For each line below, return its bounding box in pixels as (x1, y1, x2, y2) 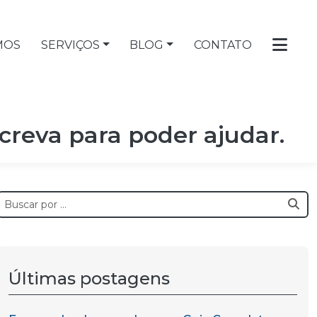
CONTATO (193, 38, 252, 52)
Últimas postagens (8, 268, 170, 289)
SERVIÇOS (40, 38, 100, 52)
